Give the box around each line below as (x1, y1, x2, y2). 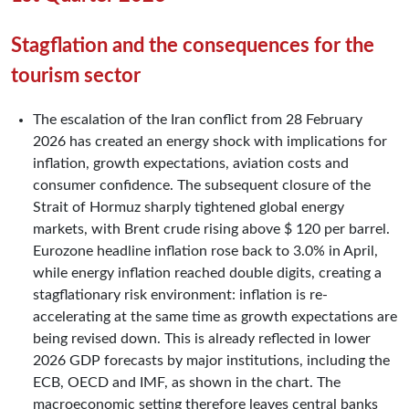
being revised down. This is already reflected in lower (33, 330, 371, 346)
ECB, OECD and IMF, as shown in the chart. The (33, 374, 341, 390)
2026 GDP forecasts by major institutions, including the (33, 352, 390, 368)
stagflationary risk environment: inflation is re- (33, 287, 328, 302)
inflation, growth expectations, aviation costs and (33, 155, 349, 171)
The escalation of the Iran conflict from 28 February (33, 111, 362, 127)
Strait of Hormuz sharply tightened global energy (33, 199, 344, 215)
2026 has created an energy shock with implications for (33, 133, 387, 149)
